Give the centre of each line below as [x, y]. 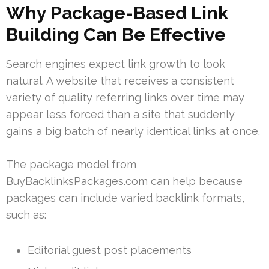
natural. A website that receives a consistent [120, 80]
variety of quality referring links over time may [125, 97]
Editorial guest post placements [110, 250]
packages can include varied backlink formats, [125, 198]
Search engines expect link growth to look [116, 64]
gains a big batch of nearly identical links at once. [133, 131]
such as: [26, 214]
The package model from [71, 164]
